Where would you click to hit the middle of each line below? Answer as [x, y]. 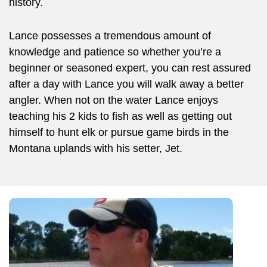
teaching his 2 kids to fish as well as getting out [120, 117]
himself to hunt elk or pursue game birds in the [119, 133]
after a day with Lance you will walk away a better [126, 84]
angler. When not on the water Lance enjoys [114, 100]
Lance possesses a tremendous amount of [110, 36]
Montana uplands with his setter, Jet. [96, 149]
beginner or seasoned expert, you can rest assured [130, 68]
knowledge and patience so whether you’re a [115, 52]
